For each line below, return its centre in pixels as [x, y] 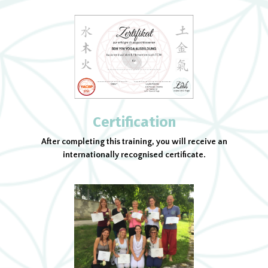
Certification [134, 122]
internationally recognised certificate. [134, 155]
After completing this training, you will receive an [134, 142]
